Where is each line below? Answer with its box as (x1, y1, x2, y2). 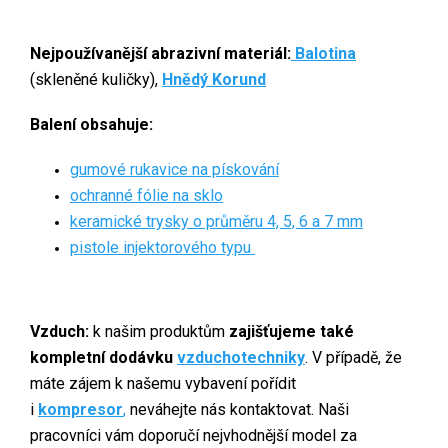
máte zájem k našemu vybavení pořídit (30, 373, 296, 393)
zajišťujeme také (229, 321, 354, 341)
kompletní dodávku (30, 347, 177, 367)
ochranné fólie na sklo (70, 185, 223, 205)
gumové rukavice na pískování (70, 159, 279, 179)
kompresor (38, 399, 123, 419)
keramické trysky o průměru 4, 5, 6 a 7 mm (70, 211, 363, 231)
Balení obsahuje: (30, 114, 153, 134)
